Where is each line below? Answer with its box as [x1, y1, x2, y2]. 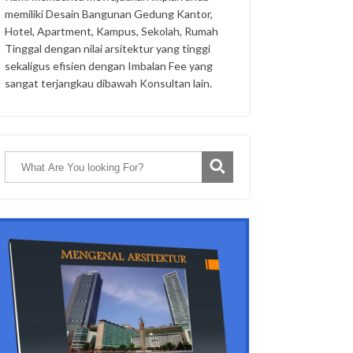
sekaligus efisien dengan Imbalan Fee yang [5, 59, 214, 72]
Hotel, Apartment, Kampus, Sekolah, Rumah [5, 24, 219, 38]
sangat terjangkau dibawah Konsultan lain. [5, 76, 213, 90]
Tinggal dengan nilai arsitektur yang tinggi [5, 42, 211, 55]
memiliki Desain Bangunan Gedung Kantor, [5, 7, 214, 20]
